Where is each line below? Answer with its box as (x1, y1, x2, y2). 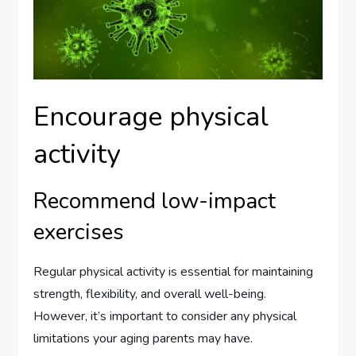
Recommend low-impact (33, 185, 277, 216)
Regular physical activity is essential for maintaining (33, 262, 314, 281)
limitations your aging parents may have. (33, 329, 253, 347)
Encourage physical (33, 98, 269, 135)
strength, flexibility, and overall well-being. (33, 284, 267, 303)
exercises (33, 216, 125, 247)
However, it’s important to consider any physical (33, 307, 297, 325)
